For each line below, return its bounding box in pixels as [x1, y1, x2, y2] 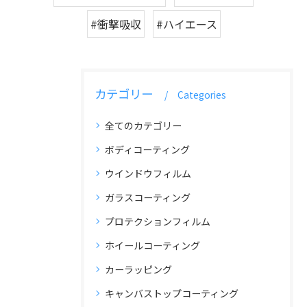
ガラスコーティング [105, 191, 191, 204]
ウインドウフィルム [105, 167, 191, 180]
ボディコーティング [105, 143, 190, 156]
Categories [177, 88, 226, 101]
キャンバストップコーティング [105, 286, 238, 300]
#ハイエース [156, 16, 217, 32]
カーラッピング [105, 262, 172, 276]
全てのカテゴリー [105, 119, 182, 132]
